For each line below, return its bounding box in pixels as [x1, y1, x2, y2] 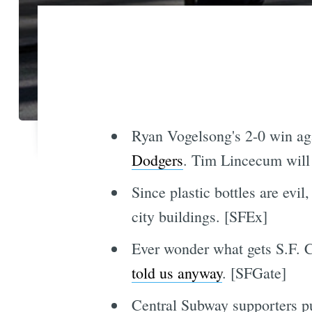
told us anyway [131, 263, 222, 283]
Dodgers [131, 150, 183, 171]
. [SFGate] [221, 263, 286, 283]
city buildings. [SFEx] [131, 206, 267, 227]
